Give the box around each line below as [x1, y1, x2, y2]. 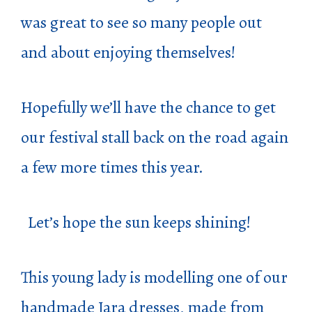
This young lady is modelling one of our [21, 265, 288, 288]
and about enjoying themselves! [21, 40, 235, 63]
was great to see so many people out [21, 10, 262, 33]
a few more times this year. [21, 155, 203, 178]
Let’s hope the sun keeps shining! [21, 210, 251, 233]
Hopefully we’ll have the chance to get [21, 95, 276, 118]
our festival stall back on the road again [21, 125, 288, 148]
